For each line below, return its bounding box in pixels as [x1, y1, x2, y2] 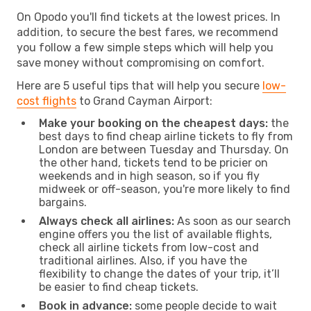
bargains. [39, 195, 87, 209]
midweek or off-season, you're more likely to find [39, 182, 290, 196]
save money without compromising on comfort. [17, 56, 264, 69]
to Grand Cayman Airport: [76, 94, 212, 108]
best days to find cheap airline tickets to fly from [39, 129, 293, 143]
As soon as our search [174, 214, 291, 228]
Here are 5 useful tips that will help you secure [17, 78, 262, 92]
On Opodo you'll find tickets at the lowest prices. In [17, 10, 280, 24]
